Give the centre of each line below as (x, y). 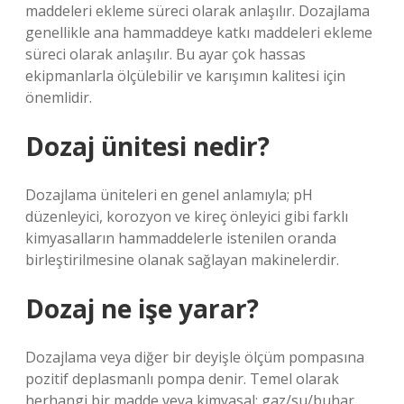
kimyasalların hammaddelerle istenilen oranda (181, 238)
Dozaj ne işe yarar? (142, 308)
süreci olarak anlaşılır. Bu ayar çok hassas (165, 54)
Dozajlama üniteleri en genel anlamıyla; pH (169, 195)
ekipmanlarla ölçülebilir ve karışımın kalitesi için (185, 76)
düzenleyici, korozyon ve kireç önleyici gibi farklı (187, 216)
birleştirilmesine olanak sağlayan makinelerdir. (182, 260)
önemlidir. (59, 97)
